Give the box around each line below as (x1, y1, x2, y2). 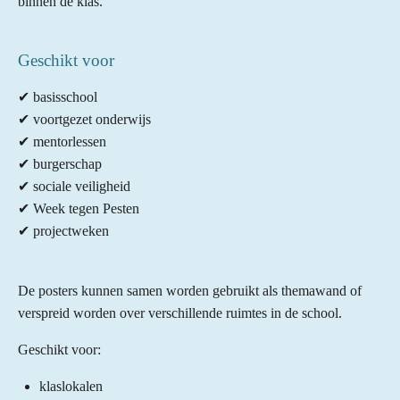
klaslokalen (39, 378, 103, 394)
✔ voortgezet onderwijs (18, 111, 151, 127)
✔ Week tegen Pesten (18, 200, 139, 216)
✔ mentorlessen (18, 133, 106, 149)
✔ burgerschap (18, 155, 102, 171)
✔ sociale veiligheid (18, 178, 130, 194)
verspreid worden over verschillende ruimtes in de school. (18, 304, 342, 321)
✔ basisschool (18, 88, 97, 104)
